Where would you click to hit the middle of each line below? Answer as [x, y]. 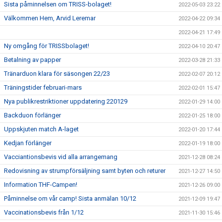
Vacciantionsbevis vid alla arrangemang [61, 157]
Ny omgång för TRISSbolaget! [47, 46]
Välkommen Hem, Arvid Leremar [50, 18]
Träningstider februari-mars [43, 87]
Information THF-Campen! [41, 185]
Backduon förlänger [32, 115]
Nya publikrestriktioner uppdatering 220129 [66, 101]
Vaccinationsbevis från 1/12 [44, 212]
